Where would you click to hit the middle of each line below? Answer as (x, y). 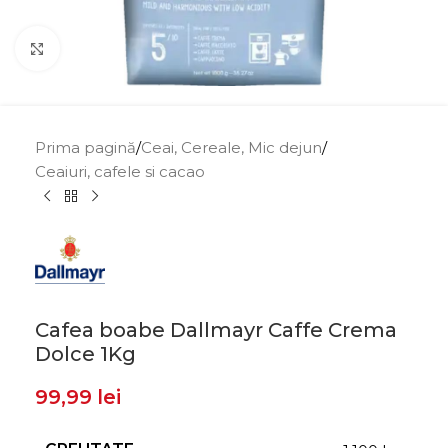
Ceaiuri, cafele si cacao (120, 171)
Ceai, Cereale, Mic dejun (231, 147)
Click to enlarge (115, 48)
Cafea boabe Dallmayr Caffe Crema (216, 330)
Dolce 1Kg (85, 354)
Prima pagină (85, 147)
